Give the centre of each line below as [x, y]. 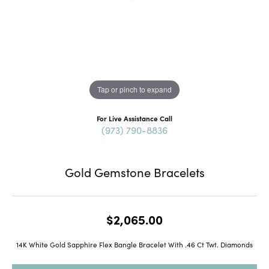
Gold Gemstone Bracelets [134, 171]
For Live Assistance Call [134, 118]
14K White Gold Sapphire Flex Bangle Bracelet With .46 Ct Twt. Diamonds [134, 244]
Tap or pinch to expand [134, 89]
